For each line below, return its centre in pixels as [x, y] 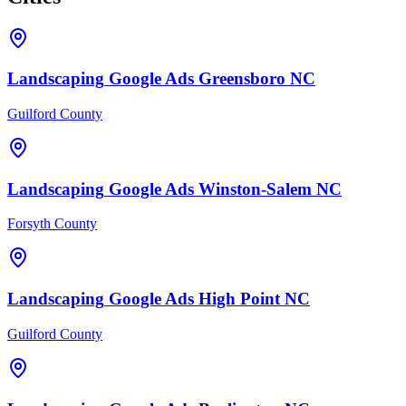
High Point [239, 299]
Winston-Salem [255, 188]
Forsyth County [52, 224]
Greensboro [242, 79]
